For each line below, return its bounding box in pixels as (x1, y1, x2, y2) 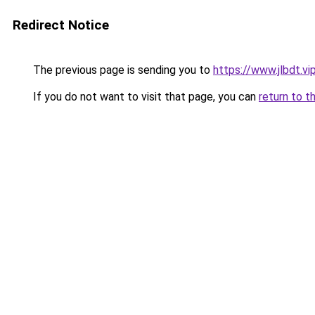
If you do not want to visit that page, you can (30, 90, 259, 103)
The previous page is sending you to (30, 63, 213, 77)
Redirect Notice (13, 17, 109, 33)
